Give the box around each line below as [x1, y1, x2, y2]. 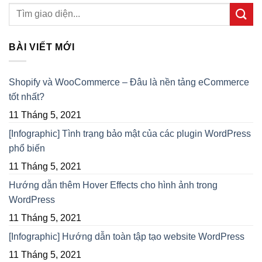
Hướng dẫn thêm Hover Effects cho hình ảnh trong [9, 180, 218, 191]
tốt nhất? [9, 92, 44, 102]
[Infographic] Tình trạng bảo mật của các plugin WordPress [9, 129, 251, 139]
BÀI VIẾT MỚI [9, 42, 75, 52]
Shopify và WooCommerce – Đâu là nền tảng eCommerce [9, 77, 249, 88]
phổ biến [9, 143, 45, 154]
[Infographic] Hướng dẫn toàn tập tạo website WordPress [9, 232, 244, 242]
